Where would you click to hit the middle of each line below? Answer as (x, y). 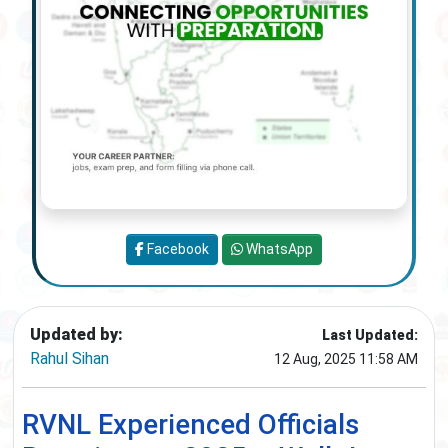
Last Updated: (370, 335)
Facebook (176, 249)
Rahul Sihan (69, 359)
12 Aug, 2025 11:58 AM (346, 359)
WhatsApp (278, 249)
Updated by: (76, 335)
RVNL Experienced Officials (190, 425)
